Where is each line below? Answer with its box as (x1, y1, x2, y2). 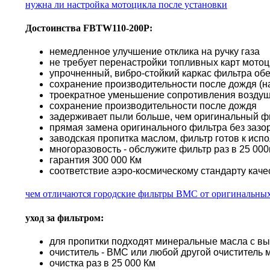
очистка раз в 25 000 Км (49, 258, 155, 268)
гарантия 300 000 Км (49, 155, 142, 166)
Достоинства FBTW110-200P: (25, 23, 152, 34)
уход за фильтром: (25, 212, 104, 223)
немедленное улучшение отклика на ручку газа (49, 46, 260, 57)
